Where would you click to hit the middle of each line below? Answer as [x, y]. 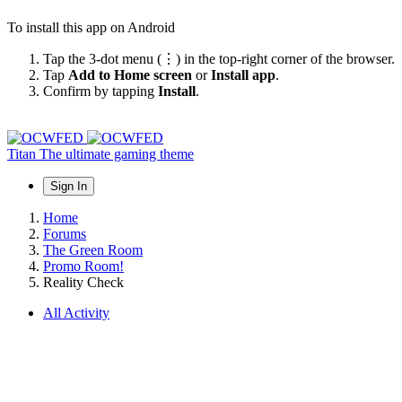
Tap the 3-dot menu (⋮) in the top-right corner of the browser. [219, 58]
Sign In [69, 186]
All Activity [76, 312]
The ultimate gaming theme [117, 153]
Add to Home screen [130, 74]
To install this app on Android [91, 27]
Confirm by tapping [100, 91]
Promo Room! [83, 266]
